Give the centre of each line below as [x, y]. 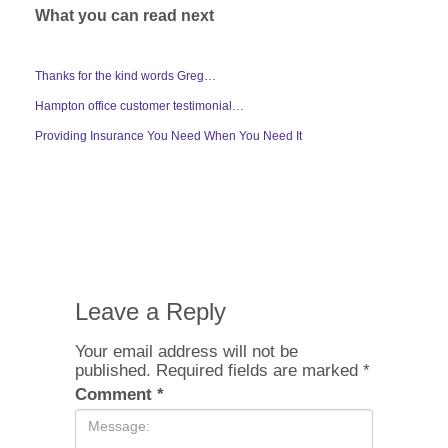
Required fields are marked [259, 370]
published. [113, 370]
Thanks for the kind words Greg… [125, 76]
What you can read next [124, 15]
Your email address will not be [186, 351]
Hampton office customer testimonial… [139, 106]
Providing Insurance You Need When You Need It [168, 136]
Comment [116, 394]
